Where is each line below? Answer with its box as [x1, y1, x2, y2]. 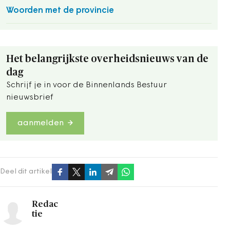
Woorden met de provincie [6, 6, 114, 15]
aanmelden [17, 119, 64, 127]
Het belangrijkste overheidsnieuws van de [6, 54, 208, 64]
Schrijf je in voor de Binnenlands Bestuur [6, 81, 167, 89]
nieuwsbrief [6, 93, 53, 102]
